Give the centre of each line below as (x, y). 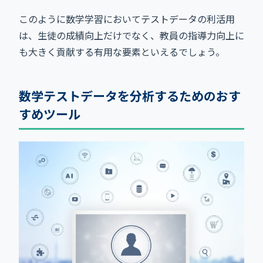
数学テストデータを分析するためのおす (130, 95)
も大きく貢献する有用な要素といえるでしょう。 (122, 51)
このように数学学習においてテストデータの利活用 (127, 18)
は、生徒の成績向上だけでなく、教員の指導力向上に (131, 35)
